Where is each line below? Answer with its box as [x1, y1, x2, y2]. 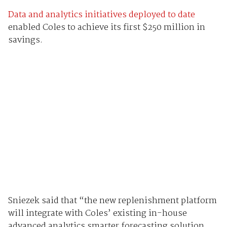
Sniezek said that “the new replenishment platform [8, 194, 217, 208]
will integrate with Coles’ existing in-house [8, 207, 187, 221]
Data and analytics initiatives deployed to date [8, 8, 195, 22]
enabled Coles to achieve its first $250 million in [8, 20, 205, 34]
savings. [8, 33, 43, 47]
